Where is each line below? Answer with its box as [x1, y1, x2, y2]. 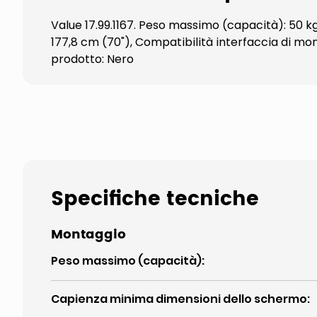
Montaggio [51, 224, 126, 245]
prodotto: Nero [51, 51, 134, 67]
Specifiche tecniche [51, 183, 259, 216]
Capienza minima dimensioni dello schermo [51, 291, 307, 307]
